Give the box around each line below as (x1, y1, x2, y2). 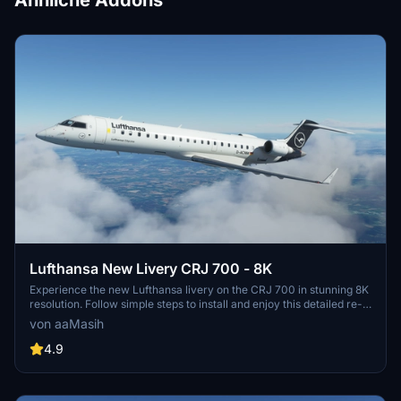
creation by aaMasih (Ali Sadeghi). (30, 311, 201, 325)
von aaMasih (30, 315, 104, 331)
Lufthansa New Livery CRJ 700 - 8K (30, 259, 272, 277)
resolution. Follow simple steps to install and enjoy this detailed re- (30, 296, 363, 311)
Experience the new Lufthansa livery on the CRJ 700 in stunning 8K (30, 282, 369, 296)
